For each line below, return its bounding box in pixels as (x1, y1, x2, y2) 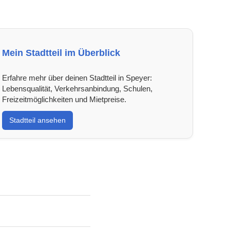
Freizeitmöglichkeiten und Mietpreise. (2, 94, 126, 104)
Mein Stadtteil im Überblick (2, 47, 120, 58)
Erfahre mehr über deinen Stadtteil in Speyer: (2, 73, 152, 82)
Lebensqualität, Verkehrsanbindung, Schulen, (2, 84, 152, 93)
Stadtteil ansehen (9, 116, 66, 124)
